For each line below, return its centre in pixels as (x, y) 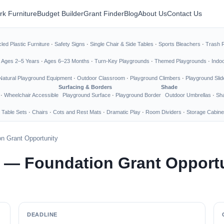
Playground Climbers (155, 78)
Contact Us (184, 13)
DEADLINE (42, 214)
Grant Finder (104, 13)
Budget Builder (60, 13)
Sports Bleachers (179, 44)
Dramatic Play (123, 112)
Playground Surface (86, 95)
